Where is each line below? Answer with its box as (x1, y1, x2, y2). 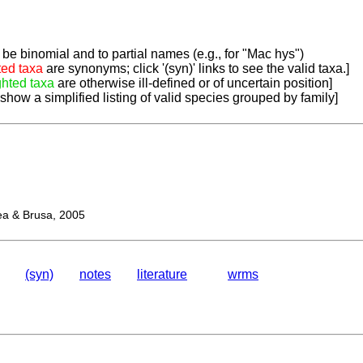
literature (137, 267, 187, 282)
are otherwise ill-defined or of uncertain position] (54, 76, 332, 91)
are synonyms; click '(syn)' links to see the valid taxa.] (43, 62, 349, 76)
